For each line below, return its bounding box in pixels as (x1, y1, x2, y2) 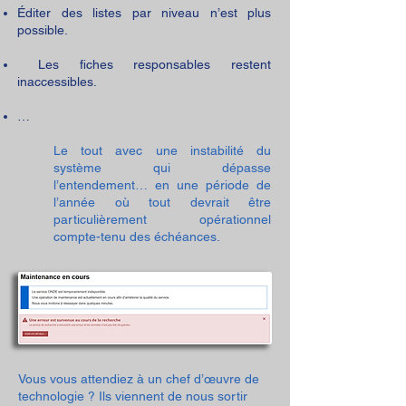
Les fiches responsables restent (17, 57, 271, 72)
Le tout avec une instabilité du (53, 143, 271, 158)
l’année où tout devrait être (53, 195, 271, 209)
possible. (17, 23, 68, 37)
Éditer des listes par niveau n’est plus (17, 5, 271, 20)
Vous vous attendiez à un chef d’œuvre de (18, 372, 259, 386)
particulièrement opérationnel (53, 212, 271, 227)
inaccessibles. (17, 74, 97, 89)
